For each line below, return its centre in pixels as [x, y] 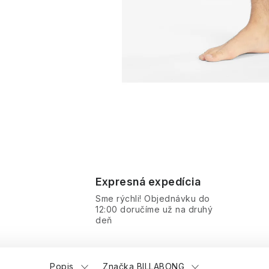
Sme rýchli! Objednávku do [153, 198]
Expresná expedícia [148, 182]
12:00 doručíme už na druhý [154, 209]
